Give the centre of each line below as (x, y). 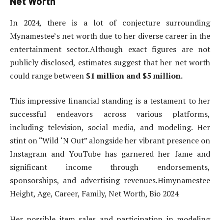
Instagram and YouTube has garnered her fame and (110, 154)
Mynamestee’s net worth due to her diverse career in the (110, 36)
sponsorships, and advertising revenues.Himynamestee (110, 180)
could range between (47, 75)
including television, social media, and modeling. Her (110, 127)
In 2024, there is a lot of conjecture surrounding (110, 22)
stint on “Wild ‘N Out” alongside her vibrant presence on (110, 141)
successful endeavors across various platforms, (110, 114)
